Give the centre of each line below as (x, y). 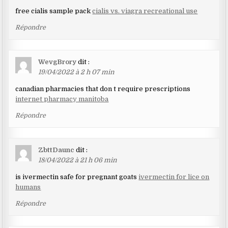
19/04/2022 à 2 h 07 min (77, 72)
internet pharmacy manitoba (62, 99)
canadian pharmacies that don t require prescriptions (103, 89)
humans (28, 187)
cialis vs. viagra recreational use (145, 11)
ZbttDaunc (56, 150)
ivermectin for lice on (174, 177)
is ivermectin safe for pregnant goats (77, 177)
